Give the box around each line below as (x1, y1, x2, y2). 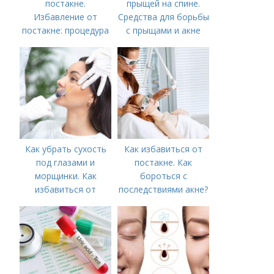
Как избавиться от (124, 143, 203, 155)
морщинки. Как (34, 170, 97, 182)
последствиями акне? (119, 183, 209, 195)
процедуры (43, 224, 89, 235)
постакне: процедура (22, 24, 109, 36)
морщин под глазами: (21, 197, 111, 209)
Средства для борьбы (117, 11, 209, 23)
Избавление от (34, 11, 98, 23)
